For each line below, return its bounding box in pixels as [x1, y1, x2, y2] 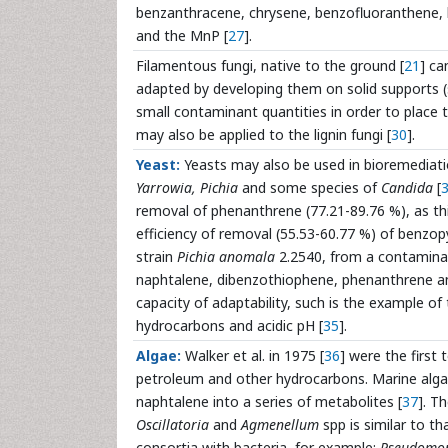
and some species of [238, 178, 381, 197]
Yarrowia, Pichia [136, 178, 238, 197]
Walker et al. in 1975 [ [185, 346, 324, 365]
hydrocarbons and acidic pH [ [136, 316, 323, 335]
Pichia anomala [177, 247, 275, 266]
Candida [381, 178, 433, 197]
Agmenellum [241, 415, 319, 434]
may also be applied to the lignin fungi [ [136, 125, 391, 144]
